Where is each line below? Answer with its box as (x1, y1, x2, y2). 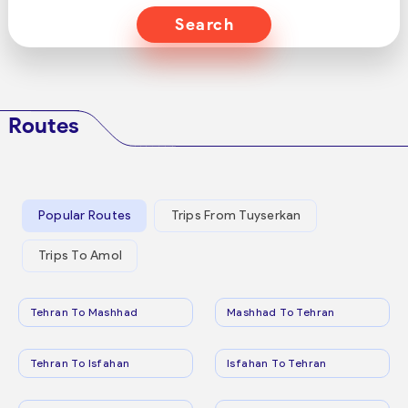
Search (174, 15, 235, 35)
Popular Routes (37, 208, 132, 224)
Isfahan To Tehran (227, 355, 327, 370)
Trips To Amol (37, 248, 123, 264)
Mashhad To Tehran (227, 304, 335, 319)
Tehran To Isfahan (29, 355, 130, 370)
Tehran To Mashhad (29, 304, 138, 319)
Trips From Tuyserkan (170, 208, 301, 224)
